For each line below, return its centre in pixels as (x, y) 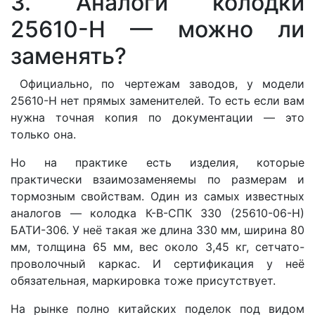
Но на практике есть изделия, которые (157, 162)
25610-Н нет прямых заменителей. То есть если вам (157, 100)
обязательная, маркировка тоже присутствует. (143, 280)
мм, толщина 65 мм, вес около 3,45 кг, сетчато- (157, 246)
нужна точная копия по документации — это (157, 117)
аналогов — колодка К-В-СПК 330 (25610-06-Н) (157, 213)
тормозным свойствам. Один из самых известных (157, 196)
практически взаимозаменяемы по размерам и (157, 179)
